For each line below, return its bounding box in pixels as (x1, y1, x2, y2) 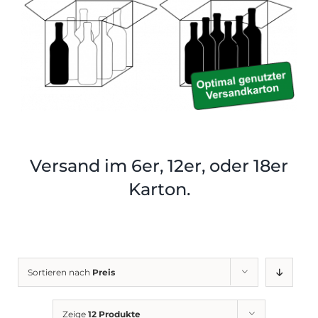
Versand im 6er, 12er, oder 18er (30, 155, 288, 176)
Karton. (128, 178, 190, 199)
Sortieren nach (28, 267, 92, 278)
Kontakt (140, 33, 178, 48)
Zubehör (37, 35, 79, 50)
